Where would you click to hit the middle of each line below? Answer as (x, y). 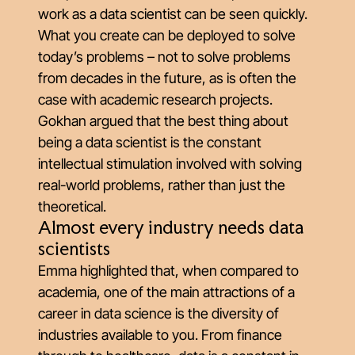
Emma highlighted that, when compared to (168, 271)
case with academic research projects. (155, 99)
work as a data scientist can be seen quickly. (173, 14)
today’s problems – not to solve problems (164, 57)
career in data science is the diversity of (158, 313)
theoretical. (72, 206)
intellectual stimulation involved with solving (170, 164)
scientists (74, 250)
